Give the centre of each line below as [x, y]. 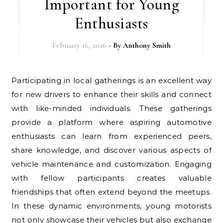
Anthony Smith [147, 45]
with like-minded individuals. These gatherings [111, 108]
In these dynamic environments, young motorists [111, 206]
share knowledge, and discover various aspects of [111, 150]
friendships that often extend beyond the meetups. [111, 192]
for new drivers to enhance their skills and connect [111, 94]
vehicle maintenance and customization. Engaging [111, 164]
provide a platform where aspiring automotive [111, 122]
